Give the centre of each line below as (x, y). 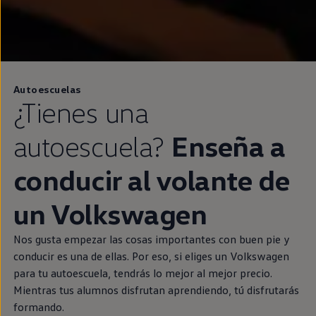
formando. (38, 306)
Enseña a (229, 145)
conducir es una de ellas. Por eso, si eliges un (120, 256)
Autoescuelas (47, 89)
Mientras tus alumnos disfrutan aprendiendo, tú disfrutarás (156, 290)
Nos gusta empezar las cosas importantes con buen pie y (151, 239)
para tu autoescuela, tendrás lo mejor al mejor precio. (142, 273)
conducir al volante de (151, 179)
